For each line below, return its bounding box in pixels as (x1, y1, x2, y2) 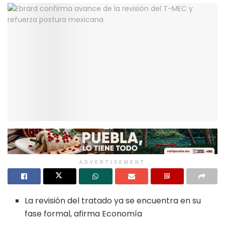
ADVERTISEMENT (79, 160, 146, 165)
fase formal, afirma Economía (25, 208, 143, 220)
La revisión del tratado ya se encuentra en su (25, 195, 201, 207)
